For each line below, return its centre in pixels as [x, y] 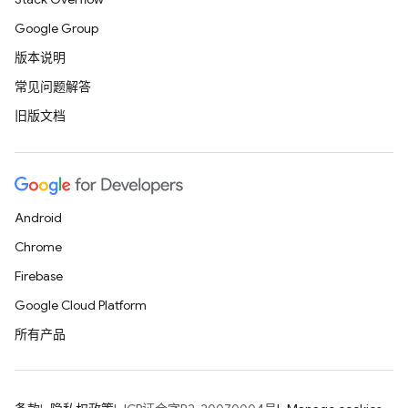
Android [38, 218]
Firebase [39, 276]
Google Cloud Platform [81, 305]
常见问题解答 [53, 87]
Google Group [56, 28]
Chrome [38, 247]
